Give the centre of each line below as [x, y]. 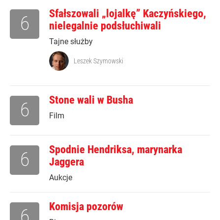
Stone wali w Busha [91, 100]
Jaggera [67, 162]
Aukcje [61, 178]
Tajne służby [71, 42]
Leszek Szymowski [98, 61]
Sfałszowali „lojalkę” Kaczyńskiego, [128, 14]
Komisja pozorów [86, 207]
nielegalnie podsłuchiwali [105, 26]
